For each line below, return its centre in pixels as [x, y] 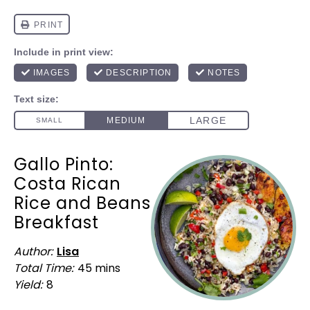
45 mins [99, 268]
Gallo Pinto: [64, 164]
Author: [33, 252]
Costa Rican [67, 184]
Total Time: [44, 268]
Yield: [28, 285]
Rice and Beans [82, 203]
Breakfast [56, 222]
